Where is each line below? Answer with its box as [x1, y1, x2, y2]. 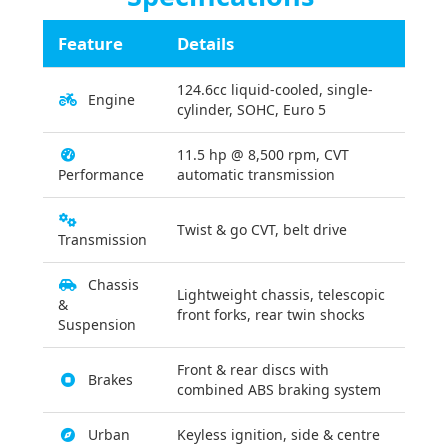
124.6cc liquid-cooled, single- [177, 80, 373, 100]
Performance [58, 165, 144, 185]
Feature [58, 32, 123, 56]
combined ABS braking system [177, 380, 381, 400]
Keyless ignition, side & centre [177, 425, 380, 445]
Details [177, 32, 234, 56]
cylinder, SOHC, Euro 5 [177, 100, 326, 120]
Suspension [58, 315, 136, 335]
